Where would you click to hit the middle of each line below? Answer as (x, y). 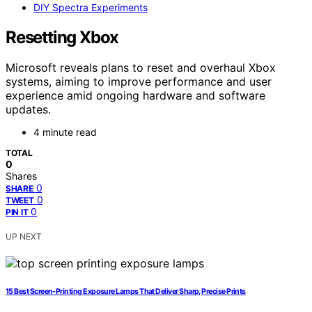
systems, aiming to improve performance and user (139, 82)
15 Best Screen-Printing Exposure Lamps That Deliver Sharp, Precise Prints (126, 292)
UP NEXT (24, 237)
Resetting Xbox (62, 37)
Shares (21, 176)
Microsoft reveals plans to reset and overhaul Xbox (141, 68)
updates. (28, 110)
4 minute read (65, 132)
